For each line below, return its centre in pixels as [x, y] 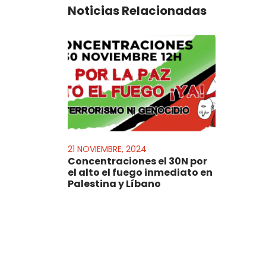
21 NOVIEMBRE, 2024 [107, 149]
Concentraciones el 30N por [137, 161]
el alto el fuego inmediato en [140, 172]
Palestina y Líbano [114, 183]
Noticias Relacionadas [137, 10]
